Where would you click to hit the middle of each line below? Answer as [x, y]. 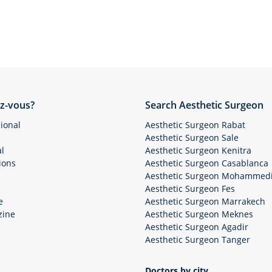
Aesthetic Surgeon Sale [192, 138]
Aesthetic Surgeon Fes [190, 189]
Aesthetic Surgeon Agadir [197, 227]
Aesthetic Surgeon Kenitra [198, 150]
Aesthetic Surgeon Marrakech [205, 201]
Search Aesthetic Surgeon [204, 105]
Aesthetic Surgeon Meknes [199, 214]
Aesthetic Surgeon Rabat [195, 125]
